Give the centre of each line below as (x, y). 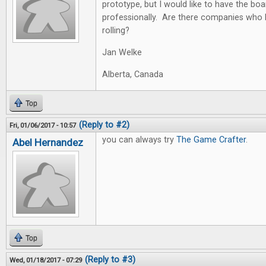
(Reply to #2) (104, 125)
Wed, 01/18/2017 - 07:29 (46, 260)
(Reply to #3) (110, 260)
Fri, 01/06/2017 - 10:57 (43, 125)
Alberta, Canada (133, 75)
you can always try (139, 140)
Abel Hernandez (48, 142)
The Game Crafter (211, 140)
